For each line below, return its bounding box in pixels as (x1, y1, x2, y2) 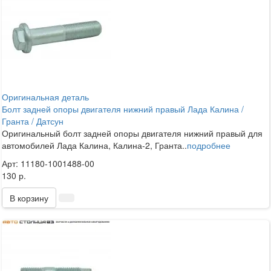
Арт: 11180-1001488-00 (2, 157, 94, 169)
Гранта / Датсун (2, 114, 64, 127)
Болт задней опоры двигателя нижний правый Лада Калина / (2, 102, 244, 115)
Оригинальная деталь (2, 90, 89, 103)
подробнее (187, 139, 230, 151)
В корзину (10, 191, 48, 204)
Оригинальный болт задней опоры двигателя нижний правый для (2, 126, 263, 139)
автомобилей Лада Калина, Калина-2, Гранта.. (2, 139, 187, 151)
